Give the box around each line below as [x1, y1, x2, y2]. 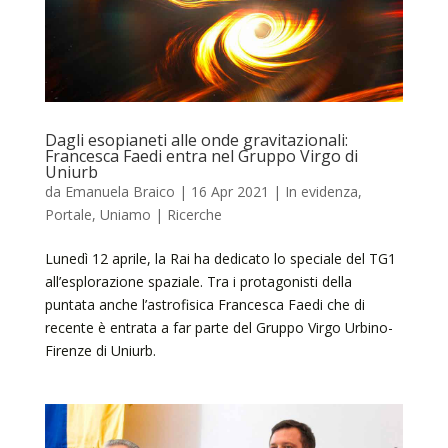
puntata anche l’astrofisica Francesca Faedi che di [44, 295, 365, 315]
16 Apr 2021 [190, 182, 269, 202]
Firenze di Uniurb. [44, 341, 156, 361]
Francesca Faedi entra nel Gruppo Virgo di [44, 145, 358, 168]
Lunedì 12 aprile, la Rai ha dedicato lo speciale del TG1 [44, 249, 396, 269]
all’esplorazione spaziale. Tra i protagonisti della [44, 272, 352, 292]
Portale [44, 205, 92, 225]
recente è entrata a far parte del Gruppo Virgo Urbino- [44, 318, 393, 338]
